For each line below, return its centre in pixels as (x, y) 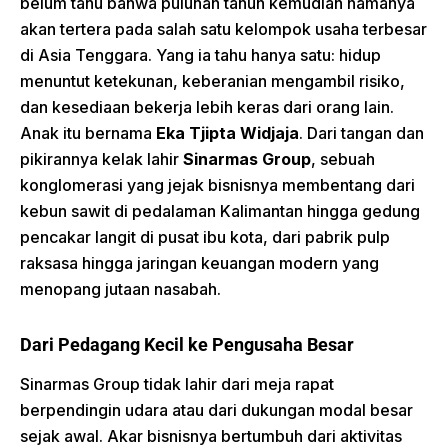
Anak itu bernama (88, 133)
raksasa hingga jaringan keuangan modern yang (199, 263)
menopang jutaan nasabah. (120, 289)
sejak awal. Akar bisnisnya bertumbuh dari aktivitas (211, 435)
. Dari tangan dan (361, 133)
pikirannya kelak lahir (101, 159)
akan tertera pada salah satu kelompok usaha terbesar (223, 29)
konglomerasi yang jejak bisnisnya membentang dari (217, 185)
